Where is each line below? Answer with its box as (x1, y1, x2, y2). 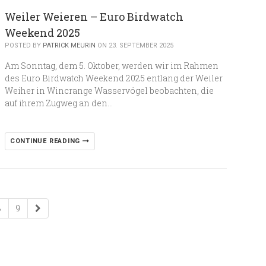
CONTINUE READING (9, 137, 83, 145)
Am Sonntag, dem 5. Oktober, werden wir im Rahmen (4, 60, 218, 71)
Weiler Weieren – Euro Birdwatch (4, 9, 183, 24)
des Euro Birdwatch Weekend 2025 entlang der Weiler (4, 72, 223, 84)
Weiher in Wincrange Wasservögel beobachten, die (4, 85, 214, 96)
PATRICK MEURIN (42, 42, 96, 49)
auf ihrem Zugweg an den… (4, 97, 113, 109)
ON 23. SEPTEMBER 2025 (95, 42, 173, 49)
